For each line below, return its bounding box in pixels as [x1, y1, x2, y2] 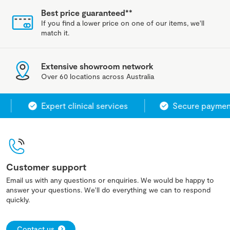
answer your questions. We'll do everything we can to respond [6, 185, 210, 195]
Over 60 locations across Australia [41, 71, 154, 81]
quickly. [6, 195, 30, 204]
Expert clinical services [31, 101, 118, 111]
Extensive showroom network [41, 61, 154, 71]
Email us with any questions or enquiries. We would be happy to [6, 176, 214, 185]
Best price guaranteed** [41, 8, 132, 18]
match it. [41, 28, 69, 37]
